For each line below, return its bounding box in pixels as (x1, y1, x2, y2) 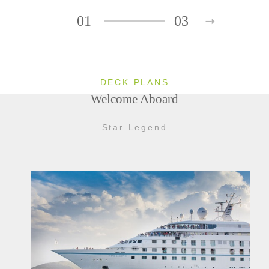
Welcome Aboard (91, 91, 178, 106)
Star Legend (101, 122, 168, 132)
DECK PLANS (100, 77, 169, 88)
